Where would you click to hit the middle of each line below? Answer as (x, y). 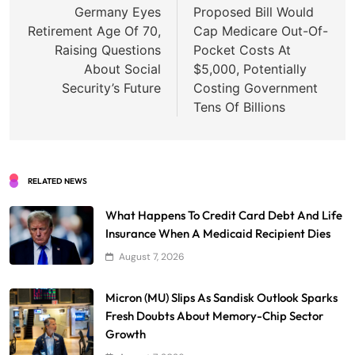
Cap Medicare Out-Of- (261, 31)
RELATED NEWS (57, 181)
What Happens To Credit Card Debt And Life (224, 215)
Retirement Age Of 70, (94, 31)
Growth (126, 334)
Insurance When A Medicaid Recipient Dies (218, 233)
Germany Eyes (118, 11)
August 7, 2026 (152, 256)
